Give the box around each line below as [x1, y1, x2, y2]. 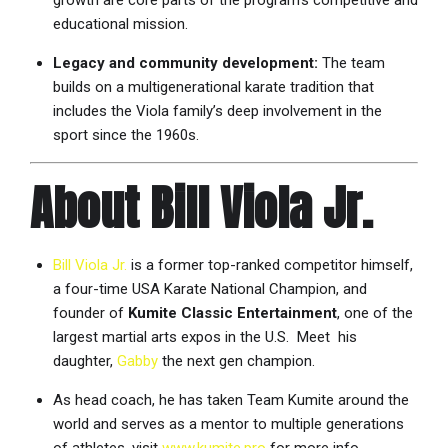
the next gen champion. [157, 351, 315, 370]
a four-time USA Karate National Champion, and [52, 279, 367, 298]
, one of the [336, 303, 413, 322]
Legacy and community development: [52, 54, 318, 73]
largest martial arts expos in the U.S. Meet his [52, 327, 357, 346]
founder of [52, 303, 128, 322]
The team [317, 54, 385, 73]
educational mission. [52, 15, 188, 34]
